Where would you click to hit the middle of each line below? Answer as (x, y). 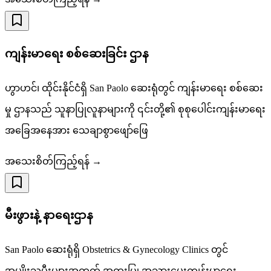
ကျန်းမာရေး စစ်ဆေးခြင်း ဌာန (77, 53)
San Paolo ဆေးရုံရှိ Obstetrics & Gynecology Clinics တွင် (116, 250)
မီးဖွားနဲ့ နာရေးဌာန (49, 215)
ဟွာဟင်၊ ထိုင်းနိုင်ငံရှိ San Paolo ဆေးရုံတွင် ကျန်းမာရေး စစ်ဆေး (134, 88)
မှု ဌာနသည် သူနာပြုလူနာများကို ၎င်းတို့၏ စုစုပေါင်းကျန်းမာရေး (135, 109)
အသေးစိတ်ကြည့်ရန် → (53, 161)
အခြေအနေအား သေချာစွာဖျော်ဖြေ (77, 130)
